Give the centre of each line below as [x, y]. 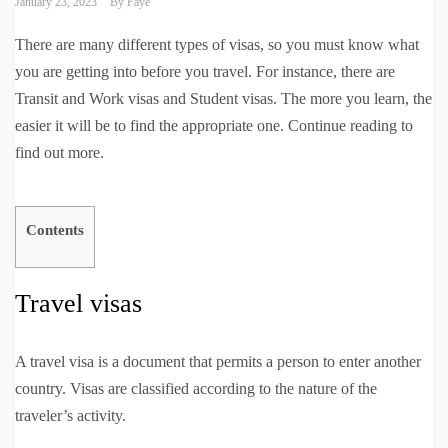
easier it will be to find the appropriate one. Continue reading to [214, 126]
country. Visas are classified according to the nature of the [196, 388]
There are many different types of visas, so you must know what [217, 45]
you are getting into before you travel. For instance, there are [205, 72]
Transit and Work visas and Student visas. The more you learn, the [223, 99]
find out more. [59, 153]
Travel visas [78, 303]
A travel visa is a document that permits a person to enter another [218, 361]
